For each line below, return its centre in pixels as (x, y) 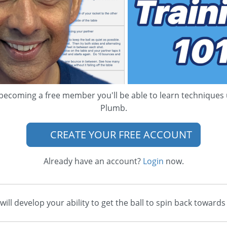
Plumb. (113, 108)
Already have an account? (93, 161)
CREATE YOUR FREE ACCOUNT (120, 135)
